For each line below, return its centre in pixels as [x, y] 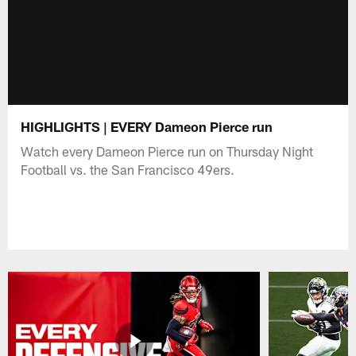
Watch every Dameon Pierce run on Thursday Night [167, 151]
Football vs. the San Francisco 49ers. [128, 169]
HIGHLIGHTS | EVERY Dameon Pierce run [147, 126]
